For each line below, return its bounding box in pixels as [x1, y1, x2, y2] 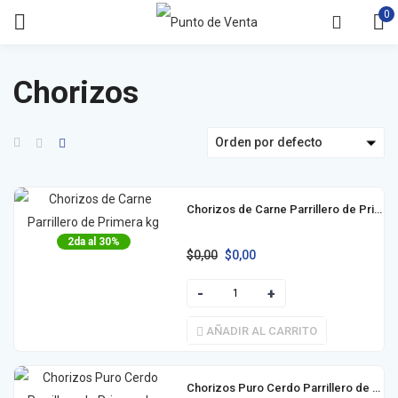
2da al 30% [67, 235, 120, 248]
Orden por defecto [215, 134, 322, 149]
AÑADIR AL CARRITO [205, 324, 317, 338]
